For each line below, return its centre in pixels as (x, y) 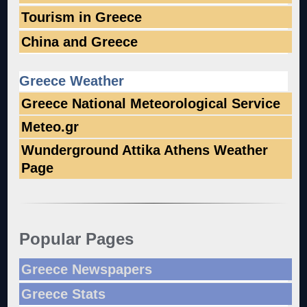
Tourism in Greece (82, 17)
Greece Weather (72, 81)
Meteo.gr (50, 126)
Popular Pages (77, 238)
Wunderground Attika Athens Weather (145, 150)
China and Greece (80, 41)
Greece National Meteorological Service (151, 103)
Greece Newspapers (87, 269)
